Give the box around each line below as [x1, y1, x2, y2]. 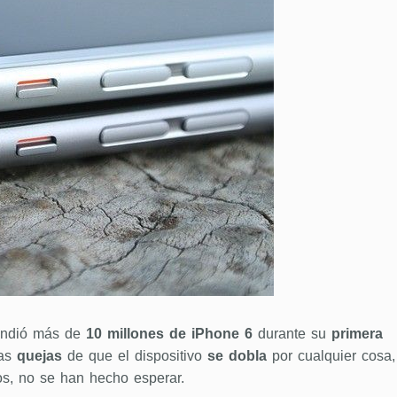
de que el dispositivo [61, 348, 207, 363]
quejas [16, 348, 62, 363]
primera [331, 326, 383, 341]
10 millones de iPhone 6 [85, 326, 253, 341]
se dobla [206, 348, 267, 363]
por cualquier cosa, [266, 348, 395, 363]
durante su [252, 326, 331, 341]
